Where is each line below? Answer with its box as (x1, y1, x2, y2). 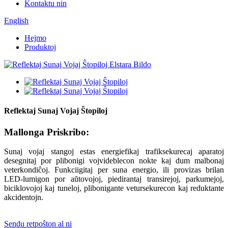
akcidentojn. (4, 193, 43, 202)
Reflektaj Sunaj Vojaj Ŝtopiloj (4, 106, 107, 116)
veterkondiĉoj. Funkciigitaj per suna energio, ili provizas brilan (4, 165, 224, 175)
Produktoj (24, 43, 56, 51)
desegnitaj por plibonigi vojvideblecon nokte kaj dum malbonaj (4, 156, 224, 165)
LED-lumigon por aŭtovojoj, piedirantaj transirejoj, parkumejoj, (4, 175, 224, 184)
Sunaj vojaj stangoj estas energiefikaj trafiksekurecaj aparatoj (4, 147, 224, 156)
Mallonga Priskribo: (4, 126, 89, 137)
